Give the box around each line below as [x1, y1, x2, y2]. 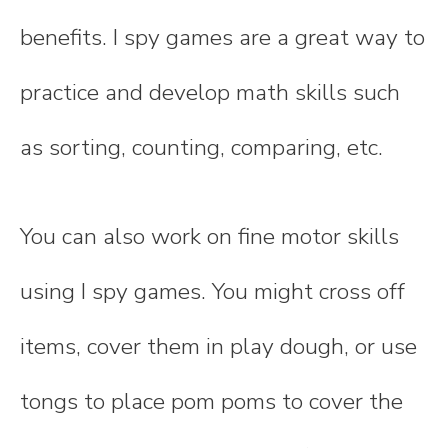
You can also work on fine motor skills [20, 221, 399, 253]
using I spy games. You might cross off [20, 276, 405, 308]
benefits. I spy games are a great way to [20, 21, 425, 53]
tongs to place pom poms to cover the [20, 386, 403, 418]
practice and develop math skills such [20, 76, 400, 108]
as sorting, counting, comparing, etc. [20, 131, 383, 163]
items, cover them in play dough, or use [20, 331, 417, 363]
